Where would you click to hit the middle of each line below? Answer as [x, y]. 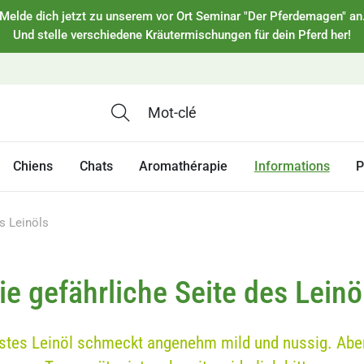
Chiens [33, 166]
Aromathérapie [184, 166]
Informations [292, 166]
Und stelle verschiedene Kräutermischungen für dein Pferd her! [182, 35]
